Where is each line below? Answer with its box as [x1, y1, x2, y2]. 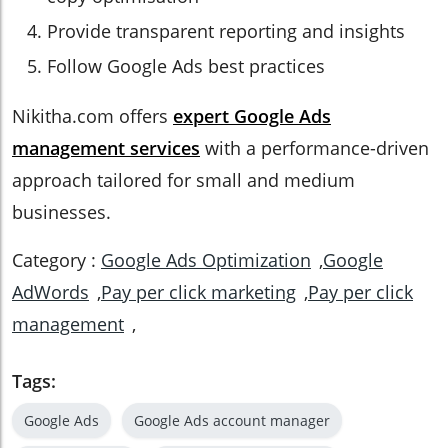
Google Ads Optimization [101, 248, 311, 272]
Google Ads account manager [134, 411, 330, 430]
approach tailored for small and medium [12, 168, 355, 192]
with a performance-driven [200, 136, 429, 160]
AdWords [12, 280, 89, 304]
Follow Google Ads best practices [47, 54, 325, 78]
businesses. [12, 200, 111, 224]
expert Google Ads [173, 104, 331, 128]
